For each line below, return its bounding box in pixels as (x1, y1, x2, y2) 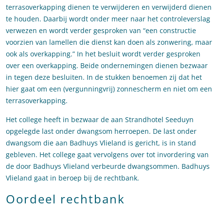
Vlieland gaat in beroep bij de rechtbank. (6, 173, 139, 183)
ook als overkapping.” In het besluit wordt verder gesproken (6, 49, 200, 59)
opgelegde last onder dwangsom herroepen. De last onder (6, 127, 197, 136)
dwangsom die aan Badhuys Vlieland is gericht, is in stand (6, 138, 196, 148)
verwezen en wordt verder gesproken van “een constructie (6, 26, 196, 36)
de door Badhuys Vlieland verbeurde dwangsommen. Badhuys (6, 162, 210, 171)
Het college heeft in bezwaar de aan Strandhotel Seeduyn (6, 115, 194, 125)
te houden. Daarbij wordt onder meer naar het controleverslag (6, 14, 210, 24)
